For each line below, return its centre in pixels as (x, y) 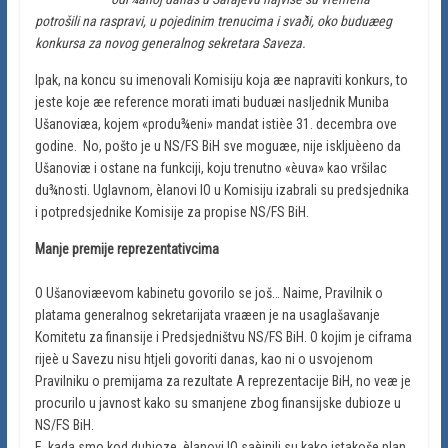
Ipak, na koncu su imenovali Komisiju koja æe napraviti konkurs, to (221, 79)
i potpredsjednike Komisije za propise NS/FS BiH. (171, 211)
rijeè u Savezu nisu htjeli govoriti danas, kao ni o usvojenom (203, 358)
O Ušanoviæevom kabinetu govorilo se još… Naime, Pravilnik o (208, 292)
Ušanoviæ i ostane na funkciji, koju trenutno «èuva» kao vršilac (210, 167)
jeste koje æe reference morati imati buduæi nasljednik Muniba (211, 101)
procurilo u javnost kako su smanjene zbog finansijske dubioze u (217, 402)
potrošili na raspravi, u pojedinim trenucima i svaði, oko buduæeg (213, 20)
